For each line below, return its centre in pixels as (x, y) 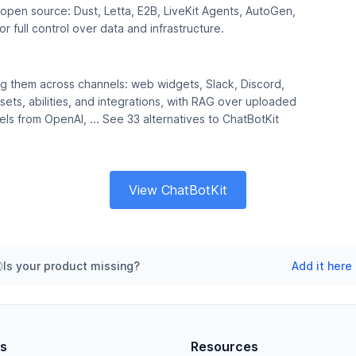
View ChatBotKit (178, 190)
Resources (224, 346)
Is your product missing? (72, 266)
